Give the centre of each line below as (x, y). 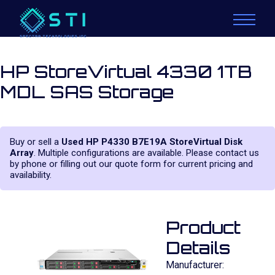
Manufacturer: (195, 265)
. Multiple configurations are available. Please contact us (146, 153)
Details (198, 248)
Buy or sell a (36, 142)
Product (203, 227)
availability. (31, 175)
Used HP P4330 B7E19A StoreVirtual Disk (152, 142)
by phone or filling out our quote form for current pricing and (131, 164)
